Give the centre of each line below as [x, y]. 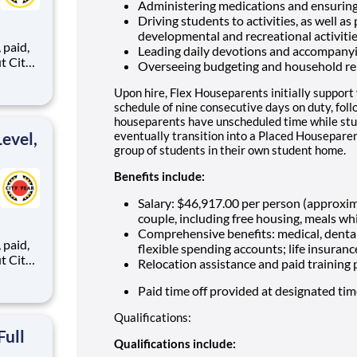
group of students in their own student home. [230, 149]
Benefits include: [159, 176]
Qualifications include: [175, 343]
